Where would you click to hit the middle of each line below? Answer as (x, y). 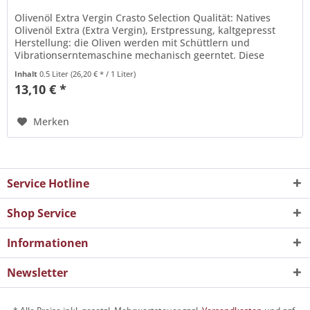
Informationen (48, 243)
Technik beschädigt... (64, 67)
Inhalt (27, 73)
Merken (52, 121)
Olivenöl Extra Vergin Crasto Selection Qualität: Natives (143, 17)
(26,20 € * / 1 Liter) (103, 73)
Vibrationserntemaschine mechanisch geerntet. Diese (140, 55)
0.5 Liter (55, 73)
